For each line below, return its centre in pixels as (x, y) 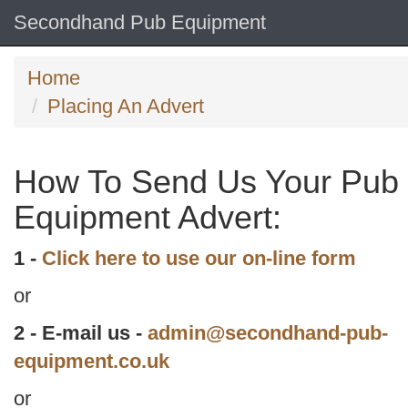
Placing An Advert (126, 106)
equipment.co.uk (92, 361)
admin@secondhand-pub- (268, 333)
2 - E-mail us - (81, 333)
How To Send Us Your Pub (206, 182)
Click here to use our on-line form (199, 258)
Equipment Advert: (148, 217)
